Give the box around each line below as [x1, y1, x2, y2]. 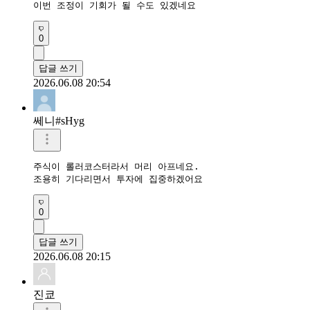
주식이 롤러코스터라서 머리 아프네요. [33, 161, 199, 172]
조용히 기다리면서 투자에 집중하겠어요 [33, 174, 203, 185]
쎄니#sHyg [33, 115, 84, 127]
